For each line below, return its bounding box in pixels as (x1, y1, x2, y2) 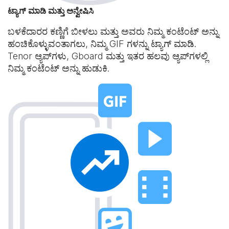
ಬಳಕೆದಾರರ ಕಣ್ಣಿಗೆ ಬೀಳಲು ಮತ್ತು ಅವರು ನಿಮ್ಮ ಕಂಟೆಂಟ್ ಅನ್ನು (8, 26, 219, 37)
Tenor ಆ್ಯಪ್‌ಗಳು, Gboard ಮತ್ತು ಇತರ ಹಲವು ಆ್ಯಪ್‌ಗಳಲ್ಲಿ (8, 51, 208, 61)
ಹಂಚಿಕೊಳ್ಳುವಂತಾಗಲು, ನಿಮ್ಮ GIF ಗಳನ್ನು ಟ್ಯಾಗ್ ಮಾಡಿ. (8, 38, 196, 49)
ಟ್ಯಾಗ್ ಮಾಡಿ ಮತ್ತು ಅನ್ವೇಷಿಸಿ (8, 6, 94, 16)
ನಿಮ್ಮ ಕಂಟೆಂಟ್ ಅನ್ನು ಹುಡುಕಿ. (8, 63, 109, 74)
